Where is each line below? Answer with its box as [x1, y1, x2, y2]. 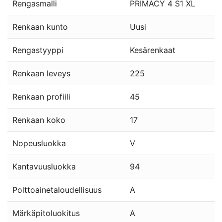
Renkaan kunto [12, 22, 68, 32]
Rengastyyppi [12, 45, 63, 55]
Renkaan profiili [12, 92, 70, 102]
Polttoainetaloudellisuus [12, 185, 102, 195]
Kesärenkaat [130, 45, 175, 55]
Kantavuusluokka [12, 162, 76, 172]
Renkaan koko [12, 115, 65, 125]
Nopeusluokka [12, 138, 66, 149]
